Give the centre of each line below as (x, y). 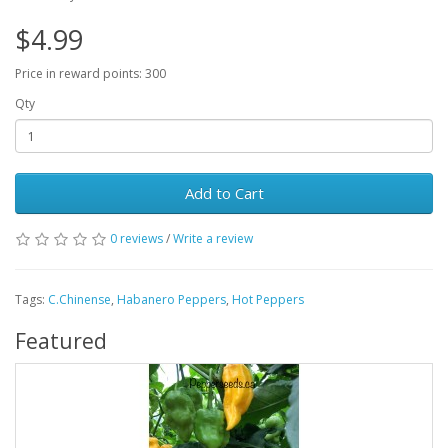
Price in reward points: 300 (90, 74)
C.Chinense (79, 300)
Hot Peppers (268, 300)
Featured (61, 341)
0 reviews (136, 239)
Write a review (213, 239)
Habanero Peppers (171, 300)
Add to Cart (224, 193)
